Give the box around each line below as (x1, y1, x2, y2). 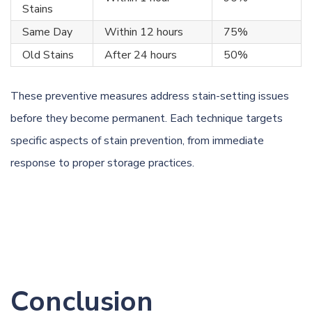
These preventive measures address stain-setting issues (10, 88, 289, 104)
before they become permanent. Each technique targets (10, 111, 283, 126)
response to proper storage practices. (10, 155, 194, 171)
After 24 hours (104, 47, 177, 63)
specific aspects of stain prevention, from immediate (10, 133, 264, 148)
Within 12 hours (104, 24, 183, 40)
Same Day (22, 24, 72, 40)
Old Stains (22, 47, 74, 63)
